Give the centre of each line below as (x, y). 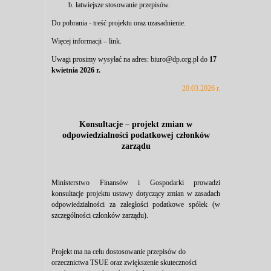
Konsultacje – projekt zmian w (136, 124)
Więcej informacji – (80, 41)
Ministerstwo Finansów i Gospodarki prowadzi (136, 183)
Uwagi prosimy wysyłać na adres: (101, 59)
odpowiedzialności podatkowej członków (136, 135)
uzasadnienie (166, 23)
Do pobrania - (72, 23)
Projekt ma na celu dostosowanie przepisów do (119, 252)
